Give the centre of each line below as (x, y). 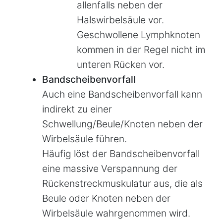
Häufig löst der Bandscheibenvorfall (121, 153)
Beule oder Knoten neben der (106, 198)
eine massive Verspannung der (110, 168)
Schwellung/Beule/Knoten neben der (122, 124)
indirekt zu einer (77, 109)
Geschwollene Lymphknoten (139, 34)
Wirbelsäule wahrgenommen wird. (116, 213)
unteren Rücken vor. (121, 64)
